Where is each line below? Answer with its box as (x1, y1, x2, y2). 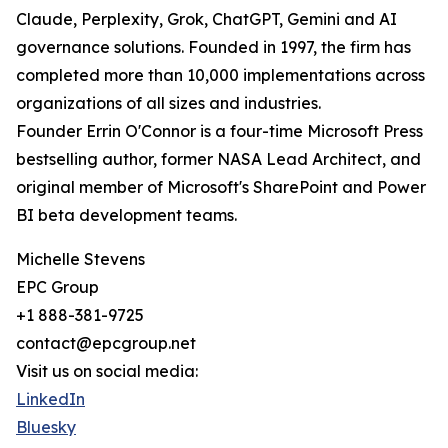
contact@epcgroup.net (16, 333, 196, 354)
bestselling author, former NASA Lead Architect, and (16, 149, 421, 170)
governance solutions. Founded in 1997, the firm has (16, 37, 411, 58)
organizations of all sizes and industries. (16, 93, 321, 114)
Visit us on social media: (16, 361, 198, 382)
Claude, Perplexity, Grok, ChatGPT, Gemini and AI (16, 9, 397, 30)
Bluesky (16, 417, 76, 438)
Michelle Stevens (16, 249, 145, 270)
